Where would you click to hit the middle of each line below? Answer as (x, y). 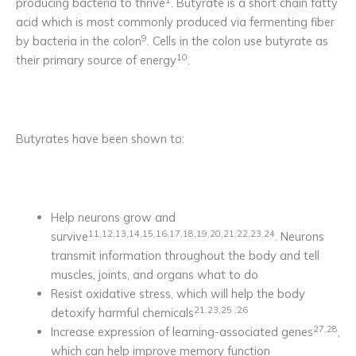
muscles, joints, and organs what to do (154, 275)
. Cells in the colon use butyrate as (238, 41)
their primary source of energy (96, 60)
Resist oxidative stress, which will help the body (178, 294)
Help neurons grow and (113, 218)
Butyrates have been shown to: (100, 139)
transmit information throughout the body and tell (185, 256)
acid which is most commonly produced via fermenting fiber (175, 22)
